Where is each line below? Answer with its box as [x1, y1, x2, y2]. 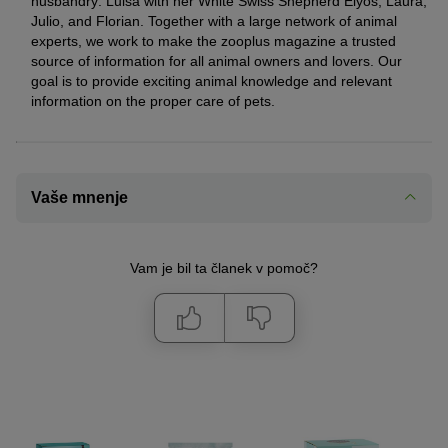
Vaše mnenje [31, 189, 128, 207]
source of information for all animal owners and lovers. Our [31, 53, 402, 70]
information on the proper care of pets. [31, 93, 275, 110]
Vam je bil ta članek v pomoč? [130, 260, 318, 277]
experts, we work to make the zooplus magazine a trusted [31, 33, 396, 50]
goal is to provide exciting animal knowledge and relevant [31, 73, 392, 90]
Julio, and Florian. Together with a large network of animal [31, 13, 397, 30]
